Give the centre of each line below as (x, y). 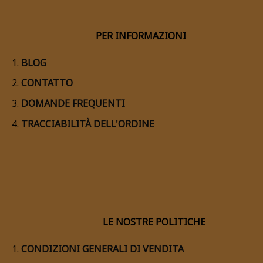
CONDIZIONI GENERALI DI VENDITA (102, 249)
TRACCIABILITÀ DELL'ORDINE (87, 124)
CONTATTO (47, 83)
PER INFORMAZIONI (97, 36)
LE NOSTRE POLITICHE (107, 222)
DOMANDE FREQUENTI (73, 103)
